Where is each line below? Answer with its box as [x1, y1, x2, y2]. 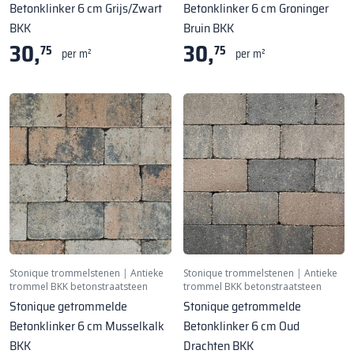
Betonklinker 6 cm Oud [183, 316, 299, 337]
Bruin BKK [183, 17, 234, 38]
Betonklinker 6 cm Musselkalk [9, 316, 164, 337]
